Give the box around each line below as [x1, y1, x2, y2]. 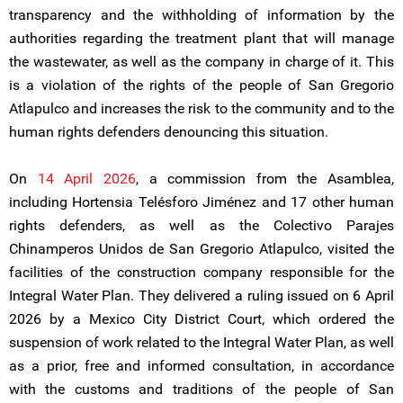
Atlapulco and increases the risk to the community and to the [9, 100, 394, 117]
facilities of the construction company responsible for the [9, 264, 394, 281]
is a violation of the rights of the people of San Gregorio [9, 76, 394, 94]
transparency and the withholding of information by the [9, 6, 394, 23]
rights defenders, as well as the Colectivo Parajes [9, 217, 394, 234]
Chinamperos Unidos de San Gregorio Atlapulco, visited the [9, 240, 394, 257]
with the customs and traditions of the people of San [9, 381, 394, 398]
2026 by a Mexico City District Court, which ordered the [9, 310, 394, 327]
